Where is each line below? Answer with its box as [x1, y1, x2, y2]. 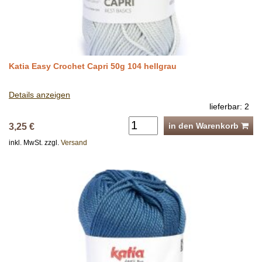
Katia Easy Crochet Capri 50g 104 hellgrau [9, 61, 177, 71]
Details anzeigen [9, 89, 70, 99]
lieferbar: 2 [209, 101, 249, 111]
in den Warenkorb [168, 120, 241, 130]
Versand [61, 138, 87, 147]
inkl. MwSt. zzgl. [9, 138, 61, 147]
